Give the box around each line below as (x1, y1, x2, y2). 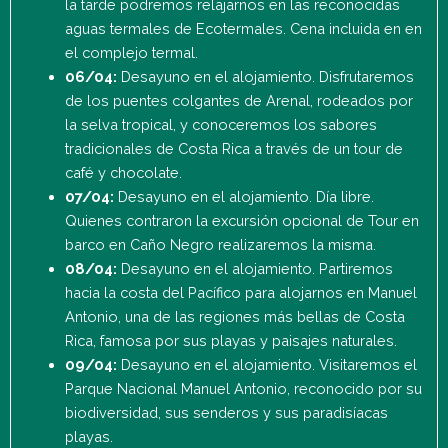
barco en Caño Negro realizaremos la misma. (64, 235, 380, 253)
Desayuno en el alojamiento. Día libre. (117, 187, 374, 205)
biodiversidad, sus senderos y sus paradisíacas (64, 403, 388, 421)
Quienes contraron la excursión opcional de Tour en (64, 211, 419, 229)
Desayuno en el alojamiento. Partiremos (120, 259, 393, 277)
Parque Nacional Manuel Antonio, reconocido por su (64, 379, 422, 397)
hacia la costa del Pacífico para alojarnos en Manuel (64, 283, 417, 301)
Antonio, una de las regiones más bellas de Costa (64, 307, 405, 325)
